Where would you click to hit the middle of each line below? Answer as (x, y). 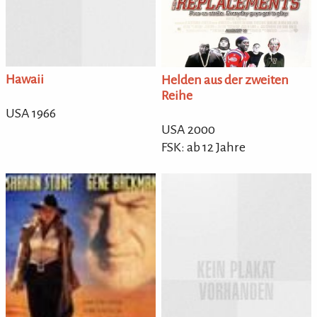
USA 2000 (189, 129)
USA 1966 (31, 113)
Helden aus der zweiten (225, 80)
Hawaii (25, 79)
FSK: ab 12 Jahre (204, 147)
